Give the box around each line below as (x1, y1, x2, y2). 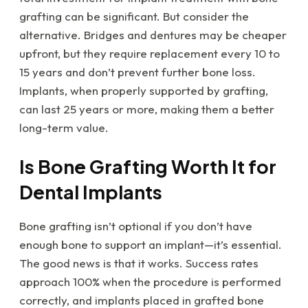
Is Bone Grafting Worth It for (19, 155, 276, 179)
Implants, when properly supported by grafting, (19, 83, 268, 98)
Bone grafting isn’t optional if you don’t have (19, 219, 252, 234)
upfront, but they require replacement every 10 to (19, 46, 280, 61)
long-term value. (19, 120, 109, 135)
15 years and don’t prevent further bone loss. (19, 65, 256, 80)
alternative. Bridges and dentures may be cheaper (19, 27, 287, 43)
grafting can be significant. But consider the (19, 9, 249, 24)
